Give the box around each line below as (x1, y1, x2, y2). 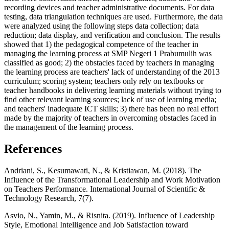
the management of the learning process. (4, 123, 133, 132)
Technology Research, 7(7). (4, 193, 94, 202)
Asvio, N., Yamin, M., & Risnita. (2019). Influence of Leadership (4, 211, 215, 220)
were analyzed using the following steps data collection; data (4, 21, 199, 31)
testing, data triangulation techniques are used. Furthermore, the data (4, 12, 223, 21)
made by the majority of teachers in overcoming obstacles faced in (4, 113, 216, 123)
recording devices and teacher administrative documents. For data (4, 3, 214, 12)
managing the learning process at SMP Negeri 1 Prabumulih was (4, 49, 212, 58)
